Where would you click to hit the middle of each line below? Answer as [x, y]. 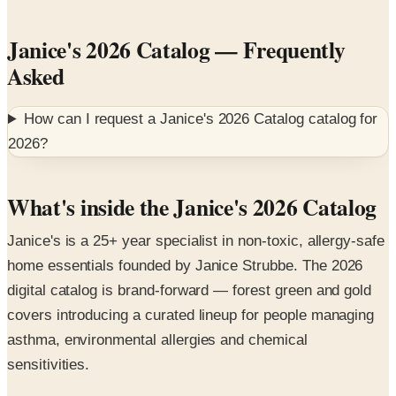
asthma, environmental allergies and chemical [157, 299]
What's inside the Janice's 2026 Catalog [192, 166]
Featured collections [82, 375]
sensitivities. [49, 324]
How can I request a [92, 78]
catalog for [341, 78]
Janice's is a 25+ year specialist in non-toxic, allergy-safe [196, 200]
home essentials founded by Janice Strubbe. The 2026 [185, 225]
